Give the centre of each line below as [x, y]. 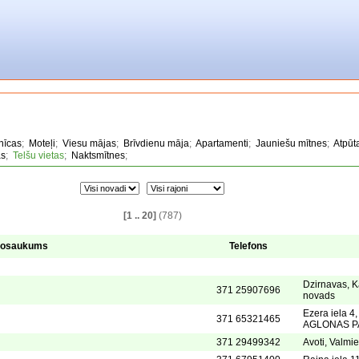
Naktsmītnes [98, 155]
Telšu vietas [38, 155]
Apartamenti [222, 143]
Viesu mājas [89, 143]
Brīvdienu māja [156, 143]
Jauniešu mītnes [291, 143]
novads [319, 296]
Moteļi [42, 143]
